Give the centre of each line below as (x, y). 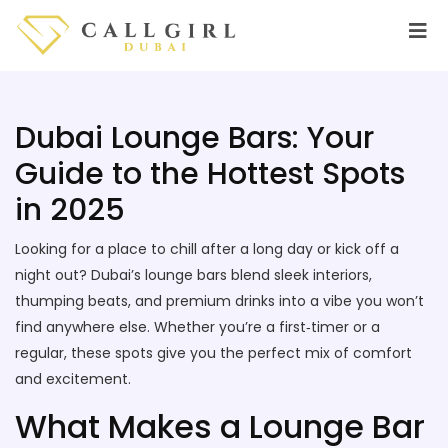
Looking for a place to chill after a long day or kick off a (207, 249)
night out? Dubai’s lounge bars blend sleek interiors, (193, 275)
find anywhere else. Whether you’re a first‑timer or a (197, 327)
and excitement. (73, 379)
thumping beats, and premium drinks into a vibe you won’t (219, 301)
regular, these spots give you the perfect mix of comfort (213, 353)
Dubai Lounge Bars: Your (194, 138)
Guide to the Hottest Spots (210, 174)
